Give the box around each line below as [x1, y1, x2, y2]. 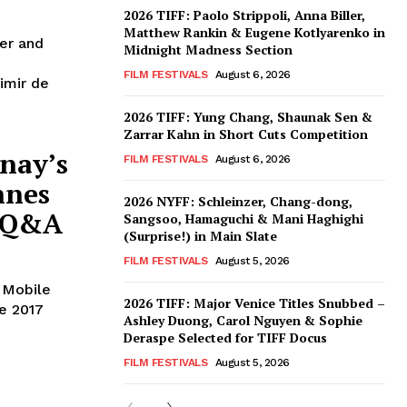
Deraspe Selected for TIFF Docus [124, 329, 327, 347]
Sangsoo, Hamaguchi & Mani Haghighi [124, 210, 363, 228]
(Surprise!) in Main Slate [124, 227, 277, 245]
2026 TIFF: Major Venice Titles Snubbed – [124, 294, 385, 313]
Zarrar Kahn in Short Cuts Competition [124, 125, 368, 144]
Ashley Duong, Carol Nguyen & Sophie [124, 312, 362, 330]
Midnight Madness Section [124, 41, 293, 59]
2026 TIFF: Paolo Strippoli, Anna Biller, [124, 6, 365, 25]
